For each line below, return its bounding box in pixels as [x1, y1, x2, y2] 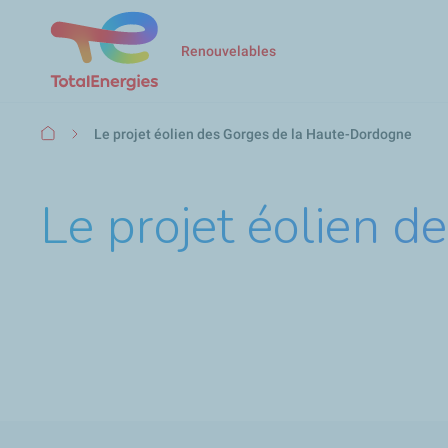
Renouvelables [181, 42, 276, 59]
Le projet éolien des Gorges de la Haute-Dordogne [94, 125, 412, 142]
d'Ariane [40, 146, 96, 166]
